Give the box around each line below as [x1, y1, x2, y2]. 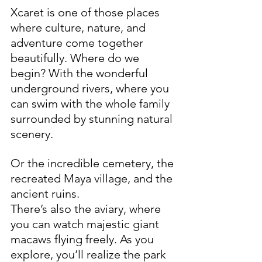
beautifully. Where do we [11, 50, 142, 65]
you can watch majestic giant [11, 216, 162, 231]
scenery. [11, 126, 56, 141]
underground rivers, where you [11, 81, 172, 95]
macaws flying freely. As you [11, 232, 157, 246]
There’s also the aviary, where [11, 201, 164, 216]
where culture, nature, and [11, 20, 149, 35]
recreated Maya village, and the [11, 171, 175, 185]
